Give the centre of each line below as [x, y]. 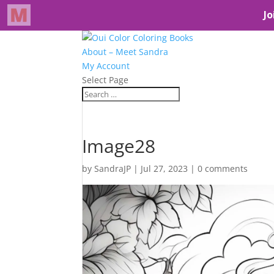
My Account [106, 66]
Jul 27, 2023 [165, 168]
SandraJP [113, 168]
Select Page [106, 80]
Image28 [119, 146]
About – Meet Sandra [125, 52]
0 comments [223, 168]
